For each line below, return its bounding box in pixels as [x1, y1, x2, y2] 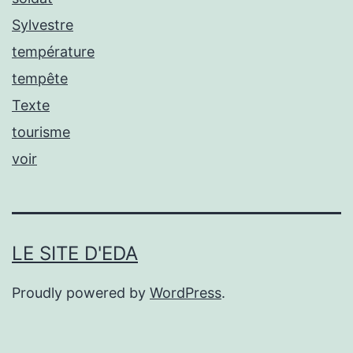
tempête [12, 70, 68, 87]
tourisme [12, 124, 70, 140]
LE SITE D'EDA [12, 241, 138, 265]
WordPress [150, 284, 221, 301]
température [12, 43, 95, 60]
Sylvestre [12, 17, 73, 33]
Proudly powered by [12, 284, 150, 301]
